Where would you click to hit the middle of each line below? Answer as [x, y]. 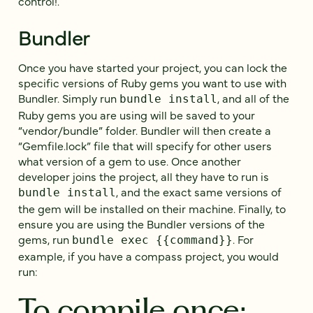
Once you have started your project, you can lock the [153, 67]
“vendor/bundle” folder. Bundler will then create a [145, 130]
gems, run [45, 239]
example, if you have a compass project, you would [148, 256]
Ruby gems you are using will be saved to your [137, 115]
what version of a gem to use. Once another [130, 161]
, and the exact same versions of [199, 192]
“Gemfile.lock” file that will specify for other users [145, 146]
